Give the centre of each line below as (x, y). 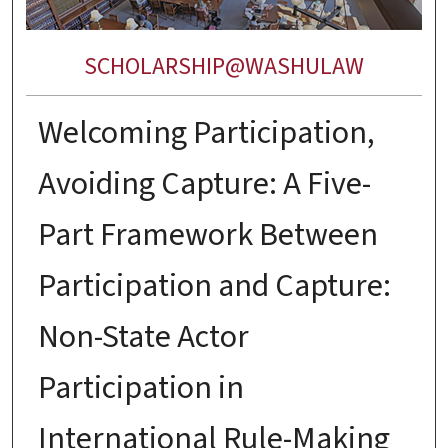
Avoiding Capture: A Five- (204, 183)
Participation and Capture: (214, 285)
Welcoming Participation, (206, 132)
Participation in (140, 387)
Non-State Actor (143, 336)
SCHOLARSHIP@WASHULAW (223, 67)
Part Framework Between (207, 234)
